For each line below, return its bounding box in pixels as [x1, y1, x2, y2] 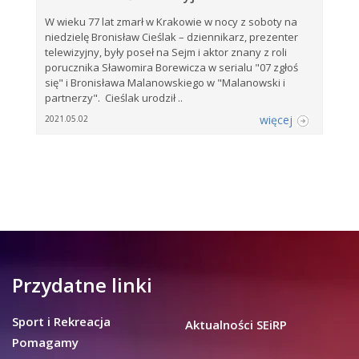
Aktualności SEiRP [185, 316, 287, 333]
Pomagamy [12, 333, 79, 350]
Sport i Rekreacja [12, 313, 111, 329]
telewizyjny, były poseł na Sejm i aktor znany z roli [45, 44, 287, 59]
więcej [260, 111, 293, 127]
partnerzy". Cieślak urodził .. [45, 90, 183, 105]
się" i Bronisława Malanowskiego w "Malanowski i [45, 75, 285, 90]
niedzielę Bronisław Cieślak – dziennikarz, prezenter [45, 29, 298, 44]
